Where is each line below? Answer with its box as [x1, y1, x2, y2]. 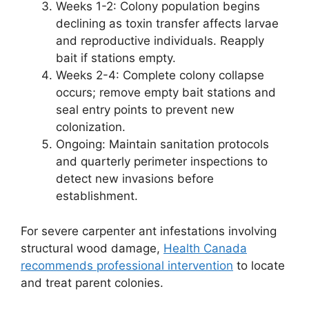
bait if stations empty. [56, 51, 176, 65]
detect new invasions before [56, 172, 214, 186]
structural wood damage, [21, 241, 163, 255]
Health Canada [163, 241, 247, 255]
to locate [233, 258, 285, 272]
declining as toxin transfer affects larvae [56, 17, 279, 30]
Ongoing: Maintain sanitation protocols [56, 137, 269, 151]
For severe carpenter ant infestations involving [21, 223, 277, 238]
